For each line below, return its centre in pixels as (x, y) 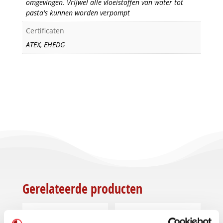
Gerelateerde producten (82, 189)
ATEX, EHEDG (45, 45)
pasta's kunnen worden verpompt (78, 13)
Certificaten (45, 31)
